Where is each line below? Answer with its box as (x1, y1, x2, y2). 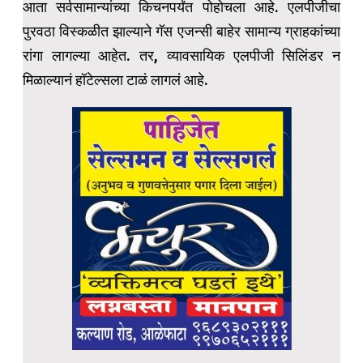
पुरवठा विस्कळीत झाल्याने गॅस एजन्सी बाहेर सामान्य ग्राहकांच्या (23, 23, 340, 41)
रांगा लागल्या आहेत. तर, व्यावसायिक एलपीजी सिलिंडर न (23, 47, 340, 65)
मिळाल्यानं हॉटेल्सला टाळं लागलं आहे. (23, 71, 208, 89)
